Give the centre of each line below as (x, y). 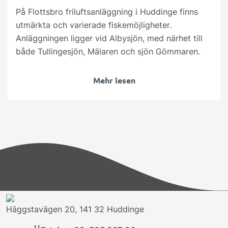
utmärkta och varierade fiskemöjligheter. (94, 25)
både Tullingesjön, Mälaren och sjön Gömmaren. (108, 51)
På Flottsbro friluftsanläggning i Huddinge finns (107, 11)
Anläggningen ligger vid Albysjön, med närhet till (109, 38)
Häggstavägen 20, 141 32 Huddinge (75, 209)
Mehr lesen (114, 80)
